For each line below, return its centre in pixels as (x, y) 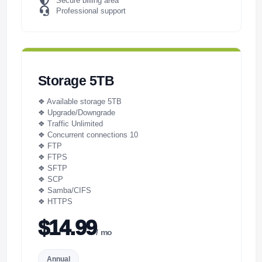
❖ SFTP (52, 168)
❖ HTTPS (55, 201)
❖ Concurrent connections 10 (88, 135)
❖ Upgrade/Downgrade (76, 112)
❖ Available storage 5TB (80, 101)
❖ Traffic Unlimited (70, 123)
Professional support (91, 11)
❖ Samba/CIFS (64, 190)
